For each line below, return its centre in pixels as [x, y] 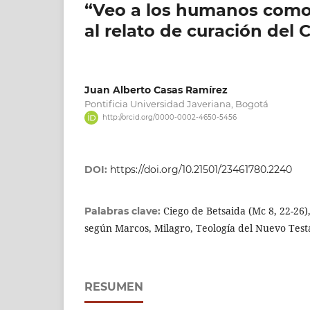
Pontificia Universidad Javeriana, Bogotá [176, 103]
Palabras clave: [124, 211]
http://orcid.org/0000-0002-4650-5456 [169, 118]
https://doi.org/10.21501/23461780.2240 [201, 170]
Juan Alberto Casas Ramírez [156, 90]
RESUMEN [114, 287]
